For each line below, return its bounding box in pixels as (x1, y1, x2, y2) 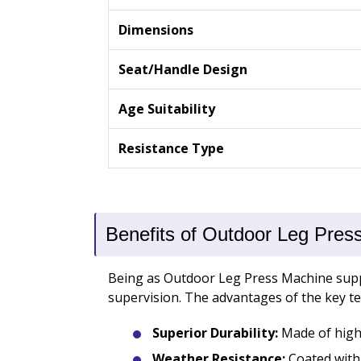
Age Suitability (118, 100, 215, 118)
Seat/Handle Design (118, 60, 247, 79)
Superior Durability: (152, 324, 278, 342)
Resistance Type (118, 139, 224, 158)
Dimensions (118, 21, 193, 39)
